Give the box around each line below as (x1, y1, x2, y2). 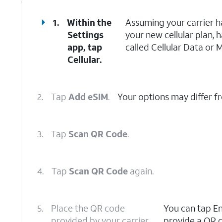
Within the (67, 16, 112, 28)
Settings (67, 29, 104, 41)
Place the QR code (51, 202, 125, 214)
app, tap (67, 41, 103, 53)
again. (128, 165, 154, 177)
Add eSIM (68, 91, 108, 103)
